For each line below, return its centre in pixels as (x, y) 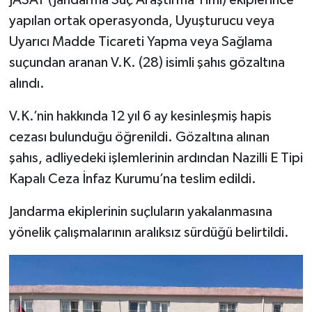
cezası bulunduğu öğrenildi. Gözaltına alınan (139, 138)
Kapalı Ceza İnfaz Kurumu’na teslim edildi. (132, 179)
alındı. (26, 84)
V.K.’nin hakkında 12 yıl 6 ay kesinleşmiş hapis (140, 117)
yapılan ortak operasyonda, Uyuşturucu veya (141, 21)
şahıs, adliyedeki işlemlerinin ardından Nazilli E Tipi (156, 158)
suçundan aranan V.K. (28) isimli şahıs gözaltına (147, 63)
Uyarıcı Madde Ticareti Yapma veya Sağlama (140, 42)
